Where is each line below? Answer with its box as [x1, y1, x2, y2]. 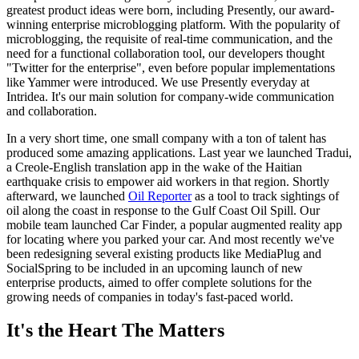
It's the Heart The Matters [6, 320, 224, 341]
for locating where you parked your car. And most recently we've [6, 232, 334, 246]
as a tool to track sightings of [192, 188, 339, 203]
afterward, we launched [6, 188, 128, 203]
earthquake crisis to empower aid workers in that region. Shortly [6, 174, 329, 188]
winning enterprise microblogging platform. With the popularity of [6, 17, 340, 31]
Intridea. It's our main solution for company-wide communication [6, 89, 334, 103]
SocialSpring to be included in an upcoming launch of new [6, 260, 303, 275]
